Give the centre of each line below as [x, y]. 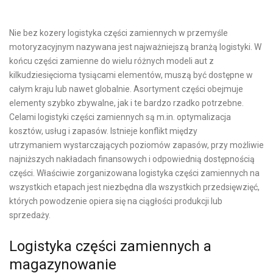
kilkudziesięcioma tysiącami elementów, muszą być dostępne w [131, 75]
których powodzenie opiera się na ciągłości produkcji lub [116, 201]
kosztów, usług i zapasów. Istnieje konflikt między [103, 131]
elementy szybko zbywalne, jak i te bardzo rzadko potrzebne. [126, 103]
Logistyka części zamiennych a [110, 246]
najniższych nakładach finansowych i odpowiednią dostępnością [132, 159]
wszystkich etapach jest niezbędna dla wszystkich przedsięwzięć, [134, 187]
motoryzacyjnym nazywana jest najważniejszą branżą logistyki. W [135, 47]
